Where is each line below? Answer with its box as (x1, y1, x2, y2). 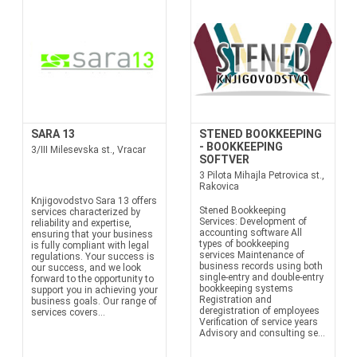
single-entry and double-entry (199, 272, 324, 283)
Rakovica (199, 181, 239, 192)
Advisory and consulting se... (199, 328, 325, 339)
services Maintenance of (199, 249, 304, 261)
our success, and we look (30, 262, 141, 273)
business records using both (199, 261, 323, 272)
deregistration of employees (199, 305, 320, 316)
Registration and (199, 294, 272, 305)
